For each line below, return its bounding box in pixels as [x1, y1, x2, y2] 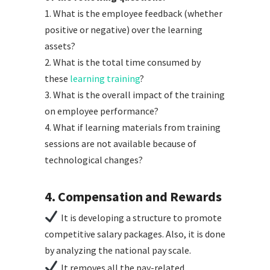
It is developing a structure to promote [60, 211, 222, 224]
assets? [45, 39, 75, 52]
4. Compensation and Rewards [45, 187, 222, 205]
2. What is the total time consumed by [45, 55, 201, 68]
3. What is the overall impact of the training [45, 88, 225, 101]
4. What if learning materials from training [45, 121, 221, 133]
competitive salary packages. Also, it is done [45, 227, 225, 240]
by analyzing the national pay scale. [45, 243, 191, 256]
